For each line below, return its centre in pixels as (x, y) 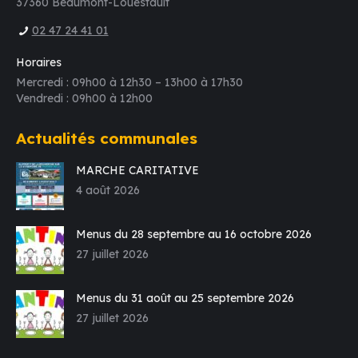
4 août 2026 (108, 190)
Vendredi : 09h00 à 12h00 (84, 98)
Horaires (39, 62)
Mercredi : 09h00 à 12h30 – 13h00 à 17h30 (129, 82)
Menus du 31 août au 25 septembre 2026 (185, 298)
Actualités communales (107, 138)
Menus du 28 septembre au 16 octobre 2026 (194, 234)
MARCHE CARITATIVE (137, 170)
